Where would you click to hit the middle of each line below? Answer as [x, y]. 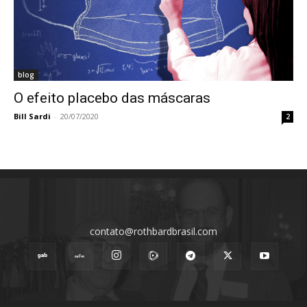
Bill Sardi [32, 116]
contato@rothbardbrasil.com [153, 231]
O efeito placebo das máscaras [112, 98]
